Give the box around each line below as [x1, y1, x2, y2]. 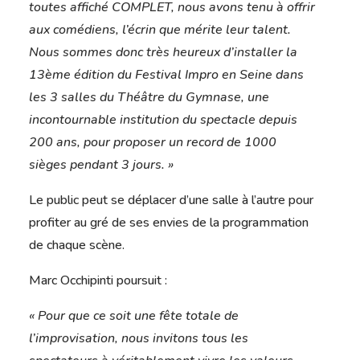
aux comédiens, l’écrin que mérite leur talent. [28, 21, 291, 39]
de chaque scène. [28, 236, 125, 255]
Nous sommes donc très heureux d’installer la [28, 43, 297, 62]
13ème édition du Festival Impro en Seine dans [28, 66, 304, 84]
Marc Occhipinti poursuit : [28, 272, 167, 290]
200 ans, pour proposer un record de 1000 [28, 133, 276, 152]
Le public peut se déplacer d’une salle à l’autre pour [28, 191, 313, 210]
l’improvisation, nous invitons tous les [28, 329, 248, 348]
